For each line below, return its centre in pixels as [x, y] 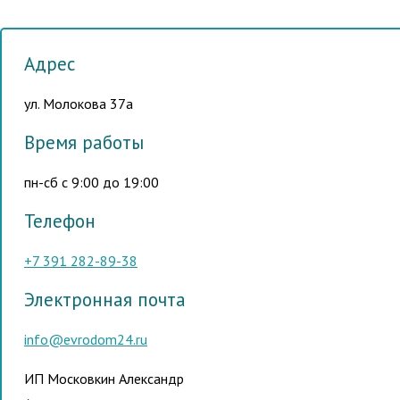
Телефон [60, 221]
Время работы [84, 142]
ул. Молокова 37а [79, 104]
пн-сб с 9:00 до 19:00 [92, 182]
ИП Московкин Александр [104, 379]
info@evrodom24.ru [86, 339]
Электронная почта [105, 300]
